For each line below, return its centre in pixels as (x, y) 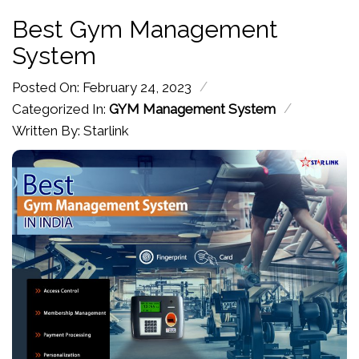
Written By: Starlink (71, 131)
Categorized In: (61, 109)
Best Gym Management (145, 30)
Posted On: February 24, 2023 (102, 88)
